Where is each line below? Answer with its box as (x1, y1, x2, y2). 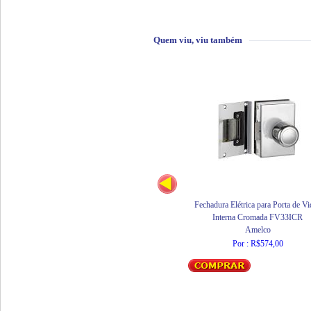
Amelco (244, 225, 271, 235)
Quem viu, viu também (153, 35, 242, 45)
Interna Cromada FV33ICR (212, 212, 303, 222)
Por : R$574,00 (232, 239, 283, 249)
